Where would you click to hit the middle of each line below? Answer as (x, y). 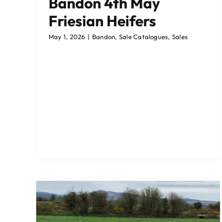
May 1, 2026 (67, 37)
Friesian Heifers (102, 21)
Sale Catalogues (143, 37)
